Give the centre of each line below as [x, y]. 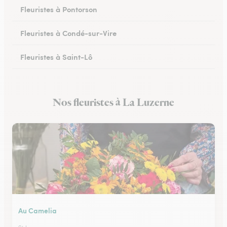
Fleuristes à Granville [57, 104]
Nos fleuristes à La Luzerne [113, 103]
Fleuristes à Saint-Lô [56, 56]
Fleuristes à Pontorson [59, 9]
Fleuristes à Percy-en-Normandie [78, 80]
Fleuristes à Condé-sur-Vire [68, 33]
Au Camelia [37, 210]
